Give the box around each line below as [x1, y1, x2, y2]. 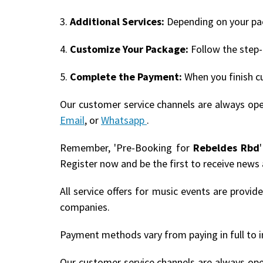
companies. [60, 200, 110, 214]
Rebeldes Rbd [193, 140, 260, 154]
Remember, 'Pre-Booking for [60, 140, 193, 154]
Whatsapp [101, 113, 147, 127]
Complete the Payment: [70, 69, 182, 83]
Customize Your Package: [70, 42, 188, 56]
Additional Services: [70, 14, 164, 28]
